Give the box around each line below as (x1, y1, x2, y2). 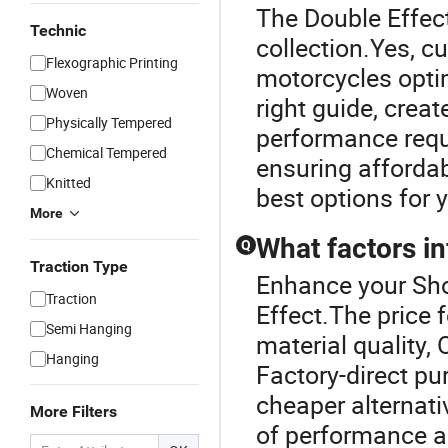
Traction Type (30, 257, 128, 276)
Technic (30, 21, 86, 40)
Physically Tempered (46, 113, 172, 132)
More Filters (30, 402, 117, 421)
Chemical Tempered (46, 143, 167, 162)
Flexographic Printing (46, 53, 178, 72)
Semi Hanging (46, 319, 132, 338)
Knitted (46, 173, 91, 192)
